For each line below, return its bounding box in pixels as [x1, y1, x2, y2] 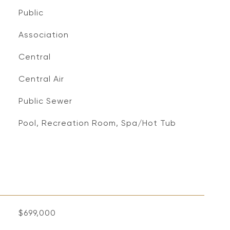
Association [18, 30, 69, 40]
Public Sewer [18, 96, 72, 106]
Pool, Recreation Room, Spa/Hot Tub [18, 118, 176, 128]
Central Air [18, 74, 64, 84]
